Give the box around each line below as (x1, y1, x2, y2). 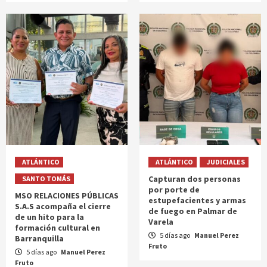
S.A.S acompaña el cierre (15, 201, 111, 212)
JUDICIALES (207, 157, 245, 166)
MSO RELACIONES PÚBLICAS (15, 190, 119, 201)
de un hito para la (15, 212, 84, 222)
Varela (148, 216, 173, 227)
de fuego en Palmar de (148, 206, 237, 216)
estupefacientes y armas (148, 195, 246, 206)
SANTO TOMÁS (22, 174, 70, 183)
